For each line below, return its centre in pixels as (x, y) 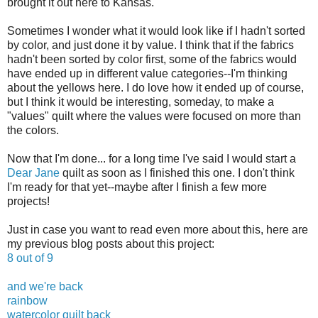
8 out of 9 (30, 258)
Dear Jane (33, 172)
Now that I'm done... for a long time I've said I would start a (152, 158)
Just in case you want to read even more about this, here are (158, 229)
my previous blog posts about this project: (111, 243)
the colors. (33, 130)
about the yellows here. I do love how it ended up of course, (155, 87)
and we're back (45, 286)
